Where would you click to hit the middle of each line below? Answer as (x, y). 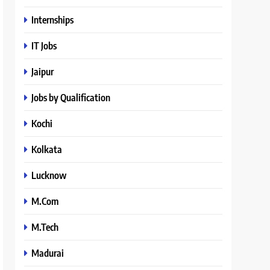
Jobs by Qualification (71, 97)
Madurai (48, 253)
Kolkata (47, 149)
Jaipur (43, 71)
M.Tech (45, 227)
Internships (53, 20)
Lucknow (49, 175)
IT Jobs (44, 46)
